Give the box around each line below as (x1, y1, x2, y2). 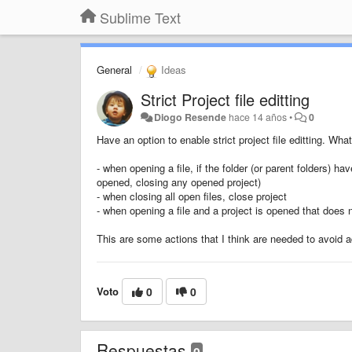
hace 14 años (229, 109, 288, 124)
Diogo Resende (154, 109, 227, 124)
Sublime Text (100, 7, 181, 27)
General (97, 62, 132, 77)
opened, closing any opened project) (97, 174, 261, 189)
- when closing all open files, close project (97, 188, 287, 203)
